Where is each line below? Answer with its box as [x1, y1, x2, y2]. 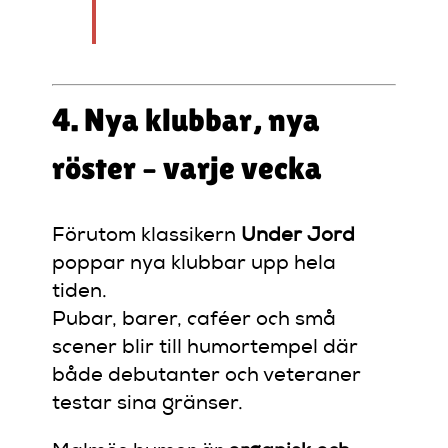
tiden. [52, 282, 108, 303]
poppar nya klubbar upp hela [52, 254, 337, 275]
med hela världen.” [111, 5, 292, 26]
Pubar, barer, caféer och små [52, 310, 337, 331]
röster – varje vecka [52, 149, 323, 187]
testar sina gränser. [52, 394, 244, 415]
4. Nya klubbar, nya [52, 101, 321, 139]
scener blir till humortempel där [52, 338, 359, 359]
